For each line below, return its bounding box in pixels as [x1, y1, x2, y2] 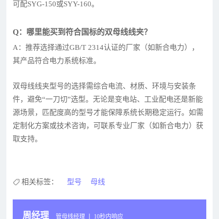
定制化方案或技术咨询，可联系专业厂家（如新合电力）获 [13, 121, 204, 130]
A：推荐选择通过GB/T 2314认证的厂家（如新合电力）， [13, 43, 199, 51]
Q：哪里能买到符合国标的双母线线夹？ [13, 27, 152, 36]
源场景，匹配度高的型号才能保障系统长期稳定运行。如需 [13, 108, 204, 116]
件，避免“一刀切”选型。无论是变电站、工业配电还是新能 [13, 95, 203, 103]
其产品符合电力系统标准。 [13, 56, 101, 65]
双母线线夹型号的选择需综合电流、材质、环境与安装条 [13, 82, 197, 90]
